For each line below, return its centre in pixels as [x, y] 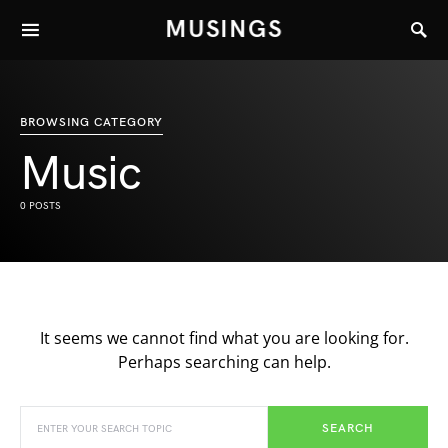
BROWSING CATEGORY [92, 122]
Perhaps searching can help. [224, 362]
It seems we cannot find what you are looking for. [224, 338]
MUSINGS [224, 29]
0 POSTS [40, 206]
